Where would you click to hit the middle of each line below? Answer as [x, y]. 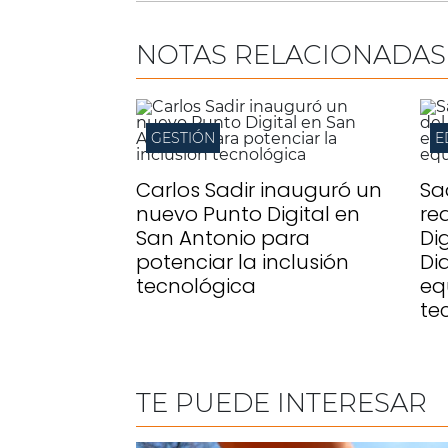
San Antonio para [223, 238]
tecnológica [196, 286]
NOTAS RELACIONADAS [291, 55]
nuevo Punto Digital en [248, 214]
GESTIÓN [183, 138]
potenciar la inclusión [242, 262]
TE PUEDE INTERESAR [281, 403]
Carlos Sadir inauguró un [259, 190]
